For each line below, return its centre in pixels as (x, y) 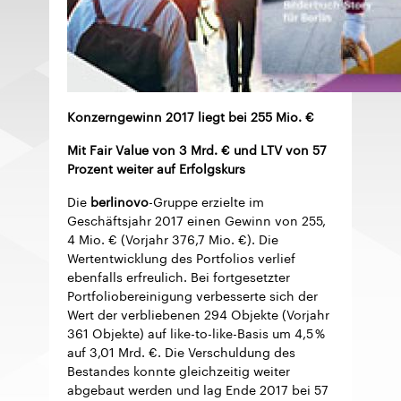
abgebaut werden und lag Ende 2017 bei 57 (198, 388)
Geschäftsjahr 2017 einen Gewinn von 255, (196, 219)
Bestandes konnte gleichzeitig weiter (179, 369)
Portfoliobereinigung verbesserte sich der (192, 294)
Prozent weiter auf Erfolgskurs (156, 167)
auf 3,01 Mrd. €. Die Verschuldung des (181, 350)
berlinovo (119, 200)
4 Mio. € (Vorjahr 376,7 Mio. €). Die (173, 238)
